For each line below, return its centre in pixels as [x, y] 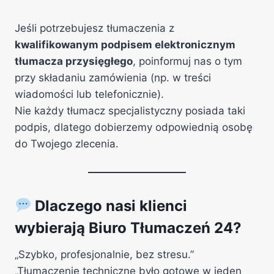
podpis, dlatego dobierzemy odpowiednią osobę [134, 127]
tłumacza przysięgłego [74, 61]
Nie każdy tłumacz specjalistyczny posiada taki [130, 111]
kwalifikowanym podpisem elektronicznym [125, 45]
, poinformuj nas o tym [187, 61]
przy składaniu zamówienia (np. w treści [113, 78]
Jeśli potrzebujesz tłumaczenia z [94, 28]
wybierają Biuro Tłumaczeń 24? [128, 228]
